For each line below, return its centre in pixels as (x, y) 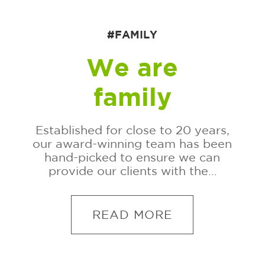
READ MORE (132, 214)
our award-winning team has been (132, 143)
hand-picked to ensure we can (132, 157)
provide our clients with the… (132, 170)
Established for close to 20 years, (132, 130)
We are (132, 67)
